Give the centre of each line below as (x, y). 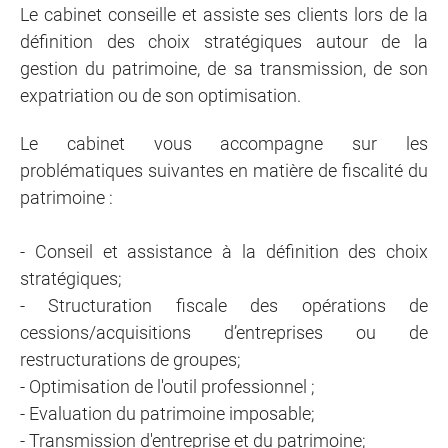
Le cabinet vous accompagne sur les (224, 143)
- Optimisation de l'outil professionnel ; (167, 386)
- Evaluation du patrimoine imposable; (167, 413)
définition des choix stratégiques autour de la (224, 41)
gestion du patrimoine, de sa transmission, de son (224, 68)
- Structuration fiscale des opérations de (224, 305)
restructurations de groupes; (130, 359)
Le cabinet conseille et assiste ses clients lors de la (224, 14)
